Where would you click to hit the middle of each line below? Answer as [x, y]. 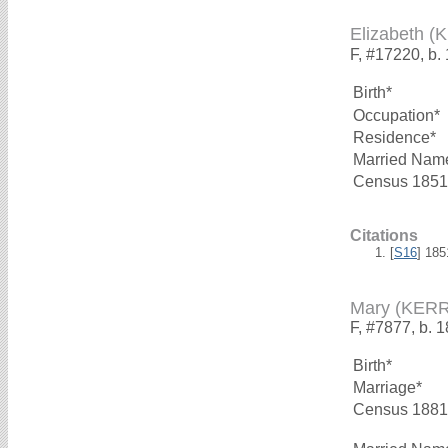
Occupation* [396, 115]
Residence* [394, 137]
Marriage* [387, 387]
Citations [384, 235]
